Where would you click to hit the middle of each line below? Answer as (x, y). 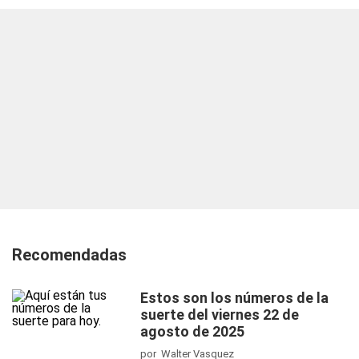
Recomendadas (69, 255)
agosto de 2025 (192, 331)
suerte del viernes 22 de (220, 315)
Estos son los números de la (234, 298)
